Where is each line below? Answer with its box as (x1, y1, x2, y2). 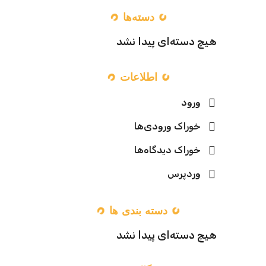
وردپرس (167, 168, 201, 179)
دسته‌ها (122, 9, 154, 24)
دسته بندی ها (109, 203, 168, 217)
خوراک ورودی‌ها (134, 121, 201, 132)
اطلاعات (119, 69, 157, 84)
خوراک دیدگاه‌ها (134, 144, 201, 156)
